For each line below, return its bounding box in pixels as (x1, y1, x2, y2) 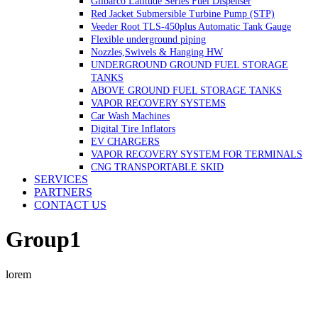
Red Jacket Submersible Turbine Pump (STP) (91, 8, 275, 19)
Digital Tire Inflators (91, 123, 175, 134)
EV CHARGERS (91, 136, 160, 147)
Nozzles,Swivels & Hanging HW (91, 46, 223, 57)
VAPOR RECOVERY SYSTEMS (91, 97, 226, 109)
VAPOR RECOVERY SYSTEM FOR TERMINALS (91, 148, 302, 160)
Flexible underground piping (91, 33, 206, 45)
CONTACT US (34, 198, 106, 211)
